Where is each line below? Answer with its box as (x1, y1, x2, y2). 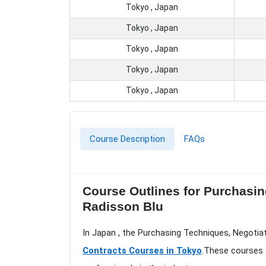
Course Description (90, 134, 165, 145)
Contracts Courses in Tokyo (83, 245, 202, 256)
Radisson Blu (83, 199, 163, 214)
